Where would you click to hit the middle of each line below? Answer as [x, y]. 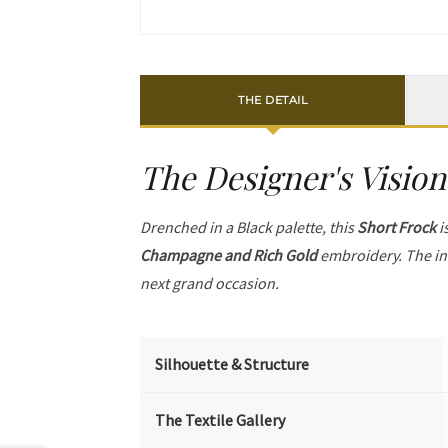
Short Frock [397, 227]
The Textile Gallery [220, 420]
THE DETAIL [273, 99]
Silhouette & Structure [232, 364]
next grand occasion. [210, 283]
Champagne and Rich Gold [229, 255]
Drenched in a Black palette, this [249, 227]
